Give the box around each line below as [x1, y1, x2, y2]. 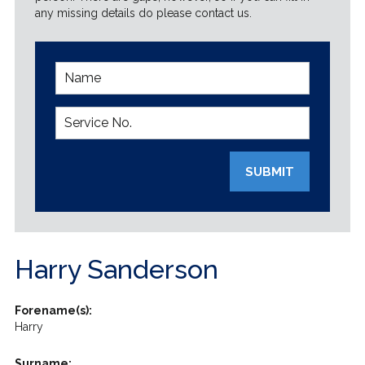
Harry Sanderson [14, 254, 218, 284]
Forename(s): [14, 304, 92, 317]
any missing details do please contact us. [34, 7, 252, 20]
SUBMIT [245, 165, 295, 179]
